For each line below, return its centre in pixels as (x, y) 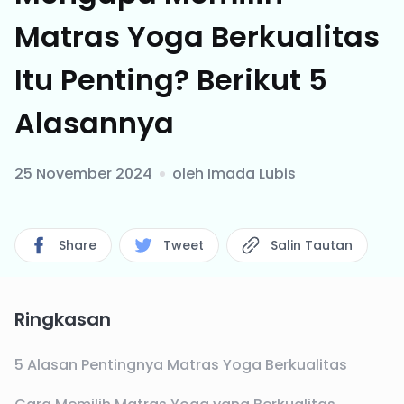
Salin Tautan (312, 245)
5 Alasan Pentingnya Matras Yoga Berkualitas (181, 365)
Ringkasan (63, 319)
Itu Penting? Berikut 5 (171, 80)
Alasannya (94, 123)
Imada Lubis (252, 174)
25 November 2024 (83, 174)
